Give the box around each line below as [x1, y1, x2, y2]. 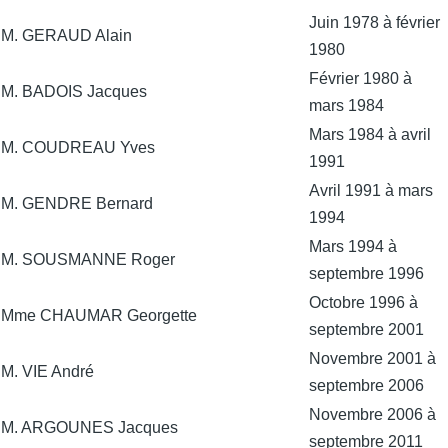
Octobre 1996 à [309, 293, 418, 311]
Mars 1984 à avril [309, 125, 431, 143]
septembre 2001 [309, 320, 424, 338]
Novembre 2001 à [309, 349, 436, 367]
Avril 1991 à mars [309, 181, 433, 199]
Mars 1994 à [309, 237, 397, 255]
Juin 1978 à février [309, 13, 440, 31]
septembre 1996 [309, 264, 424, 282]
